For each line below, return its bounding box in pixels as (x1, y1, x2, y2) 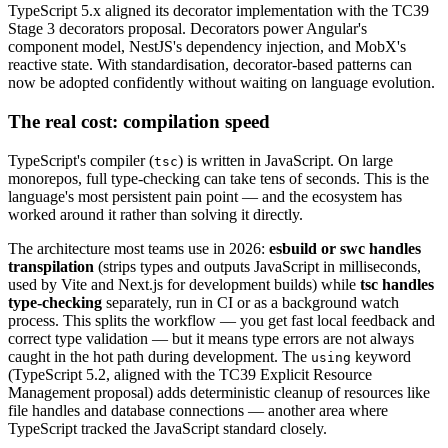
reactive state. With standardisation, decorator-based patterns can (8, 56, 412, 74)
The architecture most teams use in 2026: (8, 239, 269, 257)
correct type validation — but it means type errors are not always (8, 329, 414, 347)
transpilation (8, 257, 94, 275)
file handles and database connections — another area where (8, 401, 388, 419)
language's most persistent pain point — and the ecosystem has (8, 187, 402, 205)
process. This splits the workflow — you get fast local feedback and (8, 311, 435, 329)
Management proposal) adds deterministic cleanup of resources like (8, 383, 430, 401)
